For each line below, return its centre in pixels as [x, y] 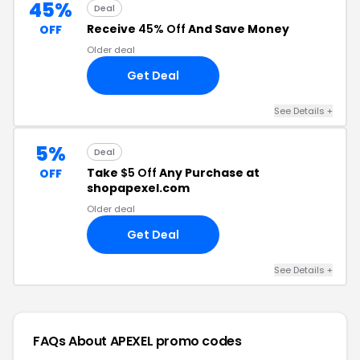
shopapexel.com [138, 188]
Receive [112, 29]
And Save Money [237, 29]
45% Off [162, 29]
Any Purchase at [208, 173]
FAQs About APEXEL [94, 341]
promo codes [198, 341]
